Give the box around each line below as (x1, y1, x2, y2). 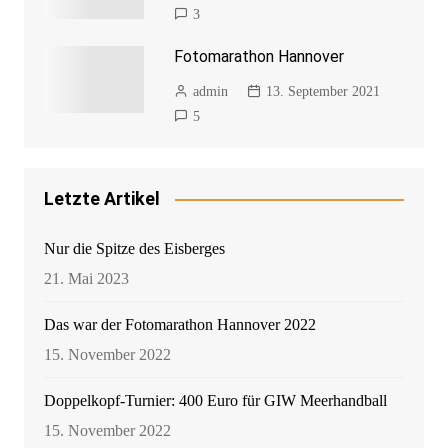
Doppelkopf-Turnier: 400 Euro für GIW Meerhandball (43, 392, 387, 410)
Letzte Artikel (43, 188, 160, 210)
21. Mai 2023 (43, 270, 129, 288)
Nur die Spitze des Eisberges (43, 240, 225, 258)
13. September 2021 (265, 84, 380, 100)
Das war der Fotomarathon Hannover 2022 (43, 316, 316, 334)
